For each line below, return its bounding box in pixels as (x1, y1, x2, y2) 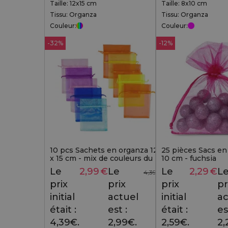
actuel (108, 191, 138, 203)
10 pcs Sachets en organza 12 (50, 145, 158, 155)
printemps (50, 161, 89, 171)
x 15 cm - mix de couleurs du (50, 153, 153, 163)
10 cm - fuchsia (161, 153, 216, 163)
